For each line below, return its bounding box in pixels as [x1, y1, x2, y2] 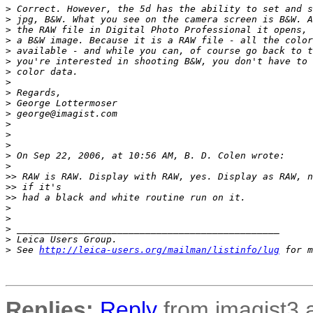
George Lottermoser [11, 98, 117, 108]
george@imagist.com [11, 108, 117, 119]
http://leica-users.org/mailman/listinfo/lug [39, 245, 279, 255]
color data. [11, 66, 78, 77]
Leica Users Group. [11, 234, 117, 245]
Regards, [11, 87, 61, 98]
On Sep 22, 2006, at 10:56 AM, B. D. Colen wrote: [11, 150, 285, 161]
